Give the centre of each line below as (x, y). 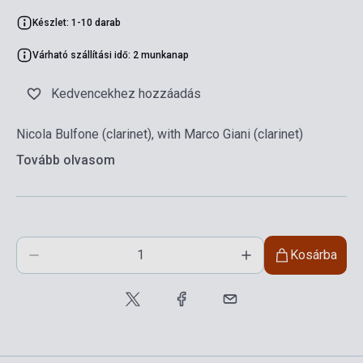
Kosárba (314, 254)
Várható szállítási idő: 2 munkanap (111, 55)
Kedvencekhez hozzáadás (126, 93)
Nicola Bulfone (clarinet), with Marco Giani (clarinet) (160, 134)
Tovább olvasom (66, 160)
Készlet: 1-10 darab (77, 22)
